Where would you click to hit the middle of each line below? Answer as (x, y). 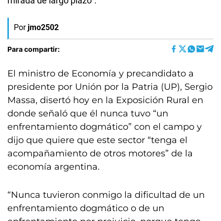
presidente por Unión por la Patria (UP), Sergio (110, 87)
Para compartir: (34, 49)
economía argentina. (55, 167)
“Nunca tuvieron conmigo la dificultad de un (106, 195)
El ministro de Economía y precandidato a (101, 74)
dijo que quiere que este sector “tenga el (97, 140)
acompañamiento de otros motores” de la (100, 153)
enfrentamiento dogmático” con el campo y (105, 127)
